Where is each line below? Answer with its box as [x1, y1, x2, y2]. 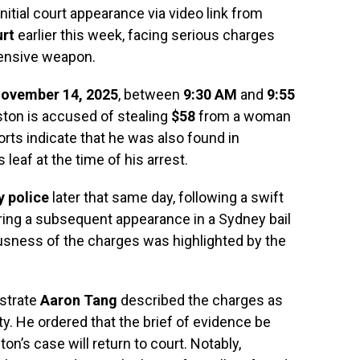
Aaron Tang [40, 292, 117, 309]
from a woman [195, 108, 291, 125]
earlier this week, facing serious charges [14, 27, 275, 43]
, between [118, 86, 183, 103]
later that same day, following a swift [49, 189, 284, 206]
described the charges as [117, 292, 283, 309]
